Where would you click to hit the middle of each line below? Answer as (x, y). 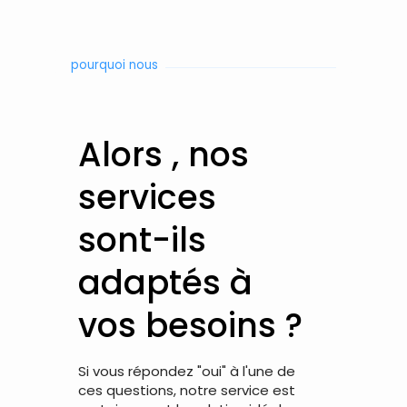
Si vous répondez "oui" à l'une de (187, 372)
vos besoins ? (191, 325)
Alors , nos (164, 154)
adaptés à (166, 283)
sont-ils (143, 240)
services (148, 197)
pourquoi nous (115, 65)
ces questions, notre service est (187, 391)
